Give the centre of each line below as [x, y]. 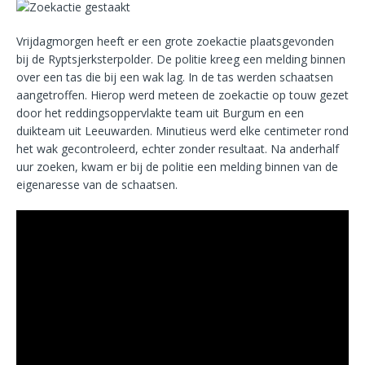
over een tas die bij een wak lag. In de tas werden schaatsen [175, 77]
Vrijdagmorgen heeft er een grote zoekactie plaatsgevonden [175, 42]
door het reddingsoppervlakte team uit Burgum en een [160, 113]
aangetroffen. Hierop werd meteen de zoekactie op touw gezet [182, 95]
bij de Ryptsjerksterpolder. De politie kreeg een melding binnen [181, 59]
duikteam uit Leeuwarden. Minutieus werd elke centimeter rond [182, 131]
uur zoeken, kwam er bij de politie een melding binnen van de [177, 167]
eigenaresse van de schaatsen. [97, 185]
